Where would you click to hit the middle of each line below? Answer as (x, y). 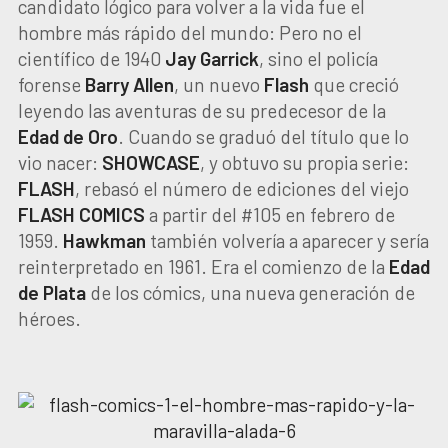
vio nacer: (59, 162)
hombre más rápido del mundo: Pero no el (189, 32)
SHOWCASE (150, 162)
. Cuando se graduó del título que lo (263, 136)
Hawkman (104, 240)
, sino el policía (318, 58)
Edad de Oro (67, 136)
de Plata (51, 292)
